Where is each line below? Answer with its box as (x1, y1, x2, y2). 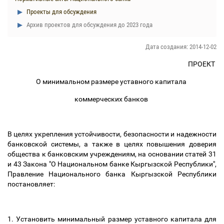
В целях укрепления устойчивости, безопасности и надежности (7, 130, 216, 138)
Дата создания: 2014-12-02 (145, 43, 216, 50)
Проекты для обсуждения (25, 8, 96, 15)
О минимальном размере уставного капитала (36, 77, 188, 85)
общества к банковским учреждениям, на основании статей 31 (7, 150, 216, 158)
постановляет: (7, 180, 56, 188)
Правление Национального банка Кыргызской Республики (7, 170, 216, 178)
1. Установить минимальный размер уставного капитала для (7, 215, 216, 223)
